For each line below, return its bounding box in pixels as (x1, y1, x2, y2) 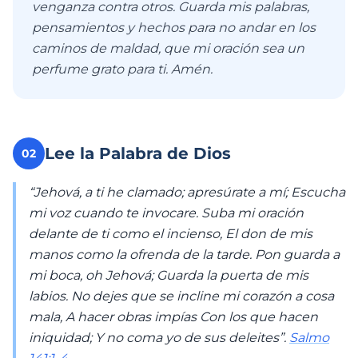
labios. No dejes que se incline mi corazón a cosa (29, 288, 334, 304)
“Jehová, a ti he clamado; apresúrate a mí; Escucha (29, 185, 345, 200)
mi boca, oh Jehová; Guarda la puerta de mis (29, 268, 308, 283)
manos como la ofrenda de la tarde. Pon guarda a (29, 247, 340, 262)
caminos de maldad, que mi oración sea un (32, 41, 304, 56)
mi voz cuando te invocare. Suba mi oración (29, 205, 304, 221)
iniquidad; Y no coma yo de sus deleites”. (29, 330, 289, 345)
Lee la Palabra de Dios (45, 144, 231, 163)
